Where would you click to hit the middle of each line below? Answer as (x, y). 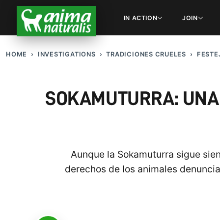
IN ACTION (140, 18)
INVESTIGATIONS (67, 55)
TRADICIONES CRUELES (146, 55)
